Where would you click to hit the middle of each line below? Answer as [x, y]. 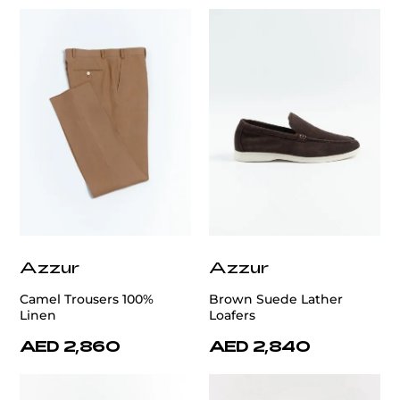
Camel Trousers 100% [87, 300]
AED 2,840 [260, 346]
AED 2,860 [70, 346]
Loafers [232, 316]
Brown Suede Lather [276, 300]
